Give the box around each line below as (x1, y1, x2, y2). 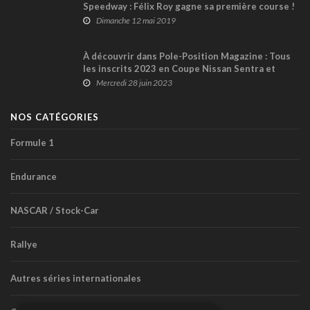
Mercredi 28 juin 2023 (96, 77, 172, 88)
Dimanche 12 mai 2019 (96, 15, 176, 26)
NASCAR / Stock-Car (10, 204, 99, 216)
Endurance (10, 170, 57, 182)
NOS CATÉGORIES (10, 111, 99, 122)
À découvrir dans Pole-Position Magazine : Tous (83, 50, 291, 62)
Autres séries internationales (10, 272, 141, 284)
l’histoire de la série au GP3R (83, 75, 210, 86)
